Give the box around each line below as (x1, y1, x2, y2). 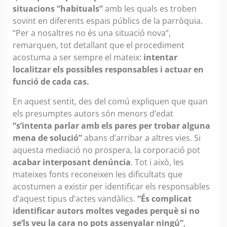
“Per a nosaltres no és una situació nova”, (13, 27, 171, 39)
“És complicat (137, 193, 192, 204)
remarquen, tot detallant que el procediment (13, 40, 184, 51)
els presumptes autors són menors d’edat (13, 107, 173, 119)
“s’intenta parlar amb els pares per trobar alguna (13, 120, 210, 131)
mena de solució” (13, 132, 82, 143)
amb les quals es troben (103, 3, 197, 15)
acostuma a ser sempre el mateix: (13, 52, 143, 63)
